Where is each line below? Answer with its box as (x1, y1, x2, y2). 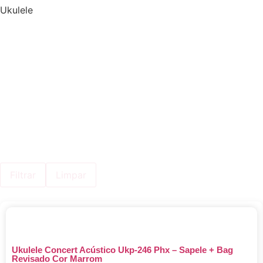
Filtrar (10, 169, 36, 181)
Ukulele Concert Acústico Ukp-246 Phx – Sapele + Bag (12, 245, 233, 255)
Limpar (56, 169, 86, 181)
